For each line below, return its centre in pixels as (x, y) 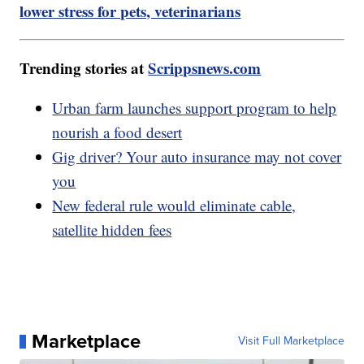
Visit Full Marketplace (291, 341)
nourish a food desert (117, 132)
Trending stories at (84, 68)
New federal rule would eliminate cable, (174, 206)
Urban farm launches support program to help (195, 108)
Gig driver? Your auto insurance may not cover (197, 157)
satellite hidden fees (112, 230)
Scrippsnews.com (205, 68)
